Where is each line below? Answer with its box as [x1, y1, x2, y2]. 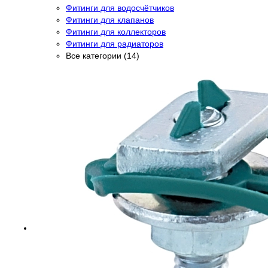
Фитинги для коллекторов [66, 26, 166, 36]
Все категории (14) [66, 50, 139, 60]
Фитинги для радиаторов [66, 38, 163, 48]
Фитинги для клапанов [66, 14, 154, 25]
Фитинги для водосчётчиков [66, 2, 174, 13]
